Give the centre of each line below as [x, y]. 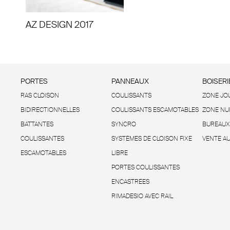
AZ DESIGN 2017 [60, 25]
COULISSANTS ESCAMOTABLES [155, 110]
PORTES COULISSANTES [145, 168]
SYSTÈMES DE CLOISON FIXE [151, 139]
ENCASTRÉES [130, 182]
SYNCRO [123, 124]
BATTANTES [37, 124]
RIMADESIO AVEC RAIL [142, 196]
